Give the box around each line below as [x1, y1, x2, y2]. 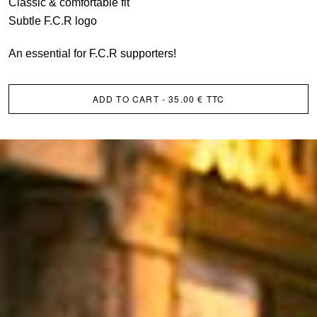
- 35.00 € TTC [158, 92, 225, 105]
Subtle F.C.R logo [8, 14, 97, 27]
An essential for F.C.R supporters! [8, 47, 176, 59]
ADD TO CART [92, 92, 159, 105]
